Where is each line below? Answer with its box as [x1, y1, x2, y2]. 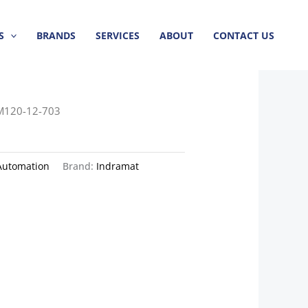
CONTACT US [212, 28, 274, 42]
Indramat [96, 159, 140, 173]
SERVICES [96, 28, 140, 42]
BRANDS [36, 28, 76, 42]
